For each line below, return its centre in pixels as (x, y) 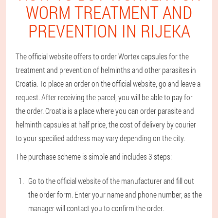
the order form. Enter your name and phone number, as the (115, 194)
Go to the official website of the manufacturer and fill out (111, 181)
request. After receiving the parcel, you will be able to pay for (104, 97)
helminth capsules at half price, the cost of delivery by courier (106, 124)
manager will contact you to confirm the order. (96, 208)
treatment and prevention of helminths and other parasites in (106, 70)
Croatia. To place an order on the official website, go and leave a (108, 83)
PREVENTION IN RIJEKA (109, 31)
